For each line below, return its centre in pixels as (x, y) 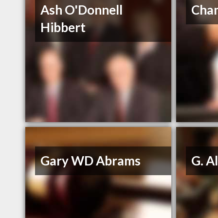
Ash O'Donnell (82, 10)
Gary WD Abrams (91, 161)
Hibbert (63, 27)
